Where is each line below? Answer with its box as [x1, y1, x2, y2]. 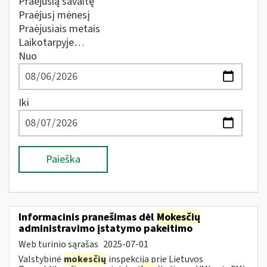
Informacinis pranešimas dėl [18, 209, 156, 225]
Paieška [46, 152, 80, 167]
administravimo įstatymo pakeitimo [18, 221, 193, 236]
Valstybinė [18, 252, 63, 266]
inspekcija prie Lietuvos [107, 252, 203, 266]
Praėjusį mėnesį [18, 8, 90, 23]
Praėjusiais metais [18, 21, 100, 36]
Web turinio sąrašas [18, 237, 100, 251]
